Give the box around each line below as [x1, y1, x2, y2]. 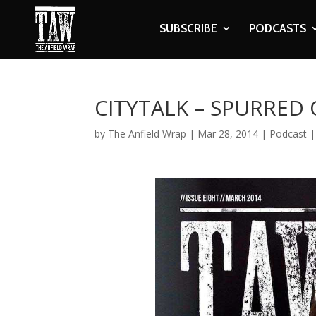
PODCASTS [248, 20, 306, 36]
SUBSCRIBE [159, 20, 217, 36]
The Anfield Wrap [108, 127, 187, 140]
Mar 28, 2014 [197, 127, 259, 140]
